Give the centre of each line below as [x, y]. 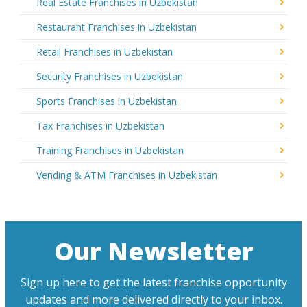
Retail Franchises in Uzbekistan [105, 51]
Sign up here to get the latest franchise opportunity [153, 282]
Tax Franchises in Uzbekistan [100, 125]
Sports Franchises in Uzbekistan [107, 101]
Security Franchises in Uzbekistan [110, 76]
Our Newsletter [153, 251]
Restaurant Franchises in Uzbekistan [116, 27]
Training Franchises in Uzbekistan [110, 150]
